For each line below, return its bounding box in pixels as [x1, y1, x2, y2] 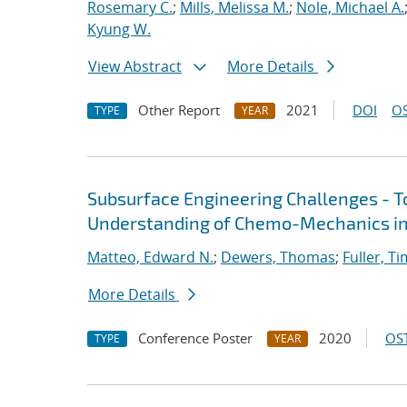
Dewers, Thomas [221, 247, 335, 267]
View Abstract [88, 56, 182, 76]
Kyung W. [87, 19, 151, 39]
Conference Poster [138, 329, 253, 347]
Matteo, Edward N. [87, 247, 213, 267]
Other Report [138, 101, 220, 119]
